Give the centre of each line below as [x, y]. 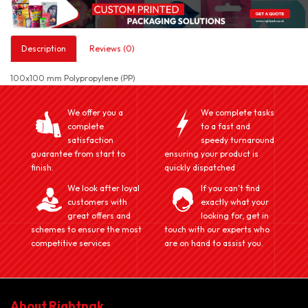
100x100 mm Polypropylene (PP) [73, 78]
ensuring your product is [211, 153]
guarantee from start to [78, 153]
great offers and [99, 215]
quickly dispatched [200, 167]
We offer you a [95, 112]
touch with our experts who [217, 229]
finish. [42, 167]
